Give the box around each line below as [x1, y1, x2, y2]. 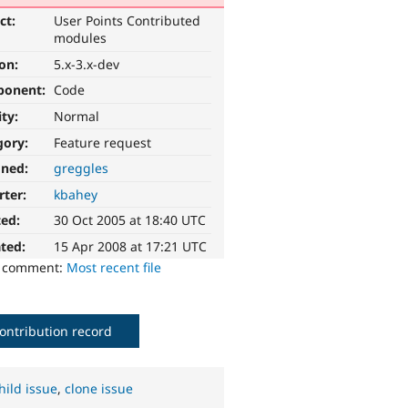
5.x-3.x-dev [54, 55, 120, 73]
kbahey [54, 185, 98, 203]
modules [54, 29, 107, 47]
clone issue [65, 380, 134, 398]
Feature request [54, 133, 152, 151]
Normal [54, 107, 100, 126]
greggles [54, 159, 109, 178]
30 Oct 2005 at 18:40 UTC [54, 211, 207, 229]
